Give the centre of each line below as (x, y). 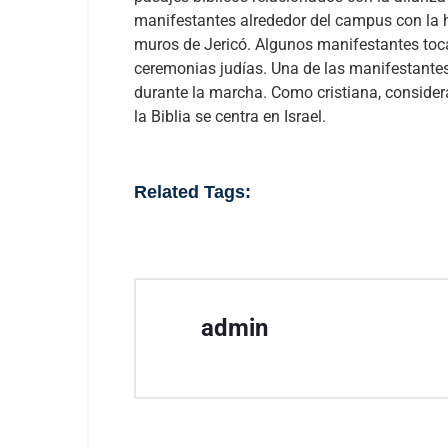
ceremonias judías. (200, 68)
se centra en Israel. (258, 116)
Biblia (171, 116)
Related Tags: (192, 192)
